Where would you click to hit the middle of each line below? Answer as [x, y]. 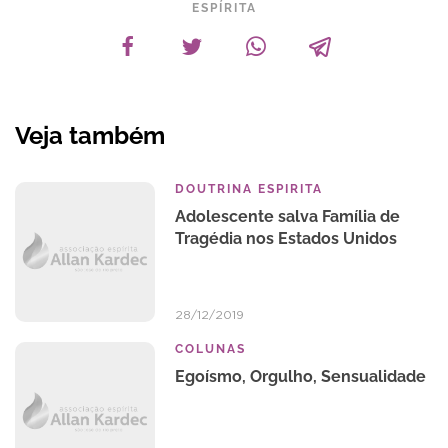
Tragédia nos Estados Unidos [286, 238]
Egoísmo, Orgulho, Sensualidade [300, 376]
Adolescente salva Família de [287, 216]
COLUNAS [210, 349]
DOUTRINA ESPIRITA [249, 189]
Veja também [90, 135]
